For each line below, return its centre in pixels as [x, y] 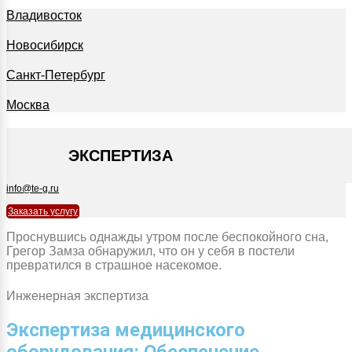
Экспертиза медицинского [126, 330]
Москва [28, 104]
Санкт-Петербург [56, 75]
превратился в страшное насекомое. [114, 265]
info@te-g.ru [33, 188]
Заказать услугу [43, 211]
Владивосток [44, 15]
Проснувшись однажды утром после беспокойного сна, [167, 236]
